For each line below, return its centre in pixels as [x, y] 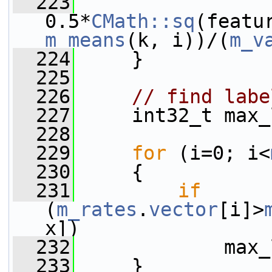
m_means [85, 40]
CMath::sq [143, 21]
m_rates [97, 209]
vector [183, 209]
